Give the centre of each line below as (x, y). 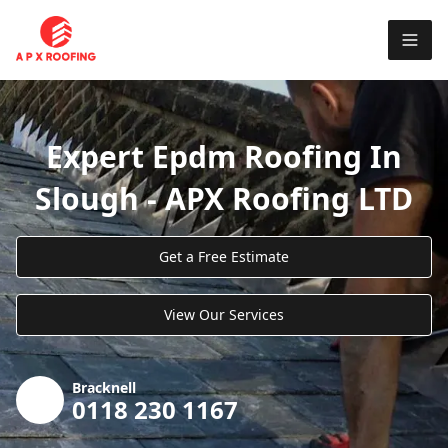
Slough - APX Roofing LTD (224, 198)
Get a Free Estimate (224, 256)
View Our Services (224, 314)
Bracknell (104, 387)
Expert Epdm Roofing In (224, 156)
